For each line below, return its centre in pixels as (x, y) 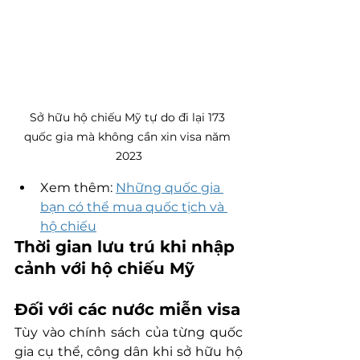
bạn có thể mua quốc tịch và (134, 207)
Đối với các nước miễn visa (127, 309)
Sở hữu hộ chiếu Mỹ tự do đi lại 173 (129, 117)
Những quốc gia (170, 187)
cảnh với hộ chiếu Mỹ (104, 268)
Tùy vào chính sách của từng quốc (129, 332)
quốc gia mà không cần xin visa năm (129, 136)
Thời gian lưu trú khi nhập (127, 246)
